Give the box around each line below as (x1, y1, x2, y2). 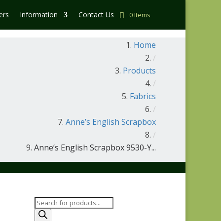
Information (20, 10, 58, 19)
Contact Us (78, 10, 114, 19)
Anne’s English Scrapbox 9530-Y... (34, 142, 156, 153)
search (34, 209, 56, 218)
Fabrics (130, 91, 156, 102)
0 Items (129, 10, 150, 19)
